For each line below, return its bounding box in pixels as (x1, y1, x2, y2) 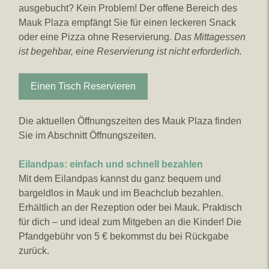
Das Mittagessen (174, 32, 246, 42)
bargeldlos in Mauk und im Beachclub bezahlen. (19, 188, 223, 198)
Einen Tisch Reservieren (31, 81, 136, 91)
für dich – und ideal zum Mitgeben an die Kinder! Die (19, 217, 241, 227)
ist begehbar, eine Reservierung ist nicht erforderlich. (19, 46, 242, 56)
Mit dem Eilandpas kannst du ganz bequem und (19, 174, 221, 184)
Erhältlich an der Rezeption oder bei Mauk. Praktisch (19, 202, 242, 213)
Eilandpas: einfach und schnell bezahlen (19, 159, 203, 169)
